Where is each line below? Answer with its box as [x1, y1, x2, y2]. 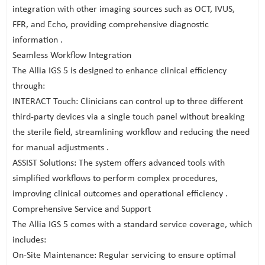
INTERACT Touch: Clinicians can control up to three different [12, 97, 243, 106]
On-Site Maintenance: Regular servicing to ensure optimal [12, 251, 236, 260]
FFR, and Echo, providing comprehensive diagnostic [12, 20, 209, 30]
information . [12, 35, 63, 45]
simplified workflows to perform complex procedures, [12, 174, 218, 183]
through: [12, 82, 45, 91]
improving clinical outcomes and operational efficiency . [12, 189, 228, 199]
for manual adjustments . [12, 143, 109, 153]
